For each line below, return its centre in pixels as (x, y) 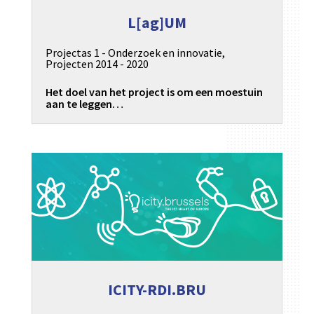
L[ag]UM (157, 23)
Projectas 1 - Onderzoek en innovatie (134, 53)
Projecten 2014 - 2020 (97, 64)
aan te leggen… (84, 103)
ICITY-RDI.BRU (157, 289)
